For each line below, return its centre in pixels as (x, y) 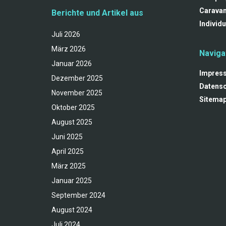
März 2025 (69, 166)
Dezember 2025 (77, 78)
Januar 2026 (72, 64)
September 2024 (78, 195)
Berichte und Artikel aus (97, 13)
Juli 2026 (66, 35)
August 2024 (72, 210)
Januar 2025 (72, 181)
